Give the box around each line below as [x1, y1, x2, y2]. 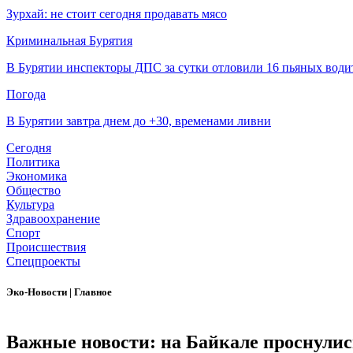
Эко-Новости [6, 286, 69, 299]
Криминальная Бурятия [6, 34, 132, 48]
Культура [6, 198, 54, 212]
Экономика [6, 169, 67, 184]
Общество [6, 184, 61, 198]
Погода [6, 87, 46, 102]
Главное [74, 286, 112, 299]
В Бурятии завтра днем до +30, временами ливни [6, 114, 271, 128]
